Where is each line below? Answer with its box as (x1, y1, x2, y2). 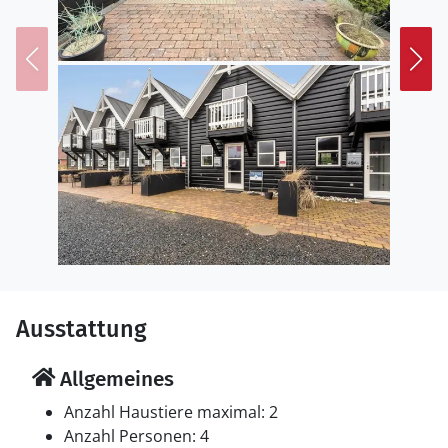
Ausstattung (16, 315, 147, 343)
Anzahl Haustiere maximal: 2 (64, 401, 278, 423)
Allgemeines (55, 366, 174, 392)
